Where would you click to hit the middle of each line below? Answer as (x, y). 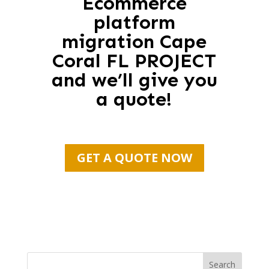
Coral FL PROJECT (134, 61)
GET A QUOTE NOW (134, 158)
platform (134, 22)
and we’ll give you (134, 80)
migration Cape (134, 41)
